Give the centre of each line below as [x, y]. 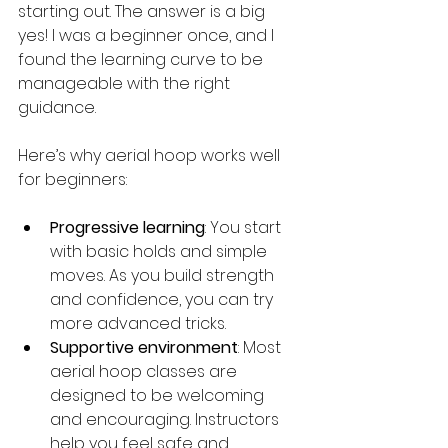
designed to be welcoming [159, 396]
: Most [261, 348]
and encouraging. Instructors [166, 420]
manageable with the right [126, 84]
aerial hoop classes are [145, 372]
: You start [245, 228]
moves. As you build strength [164, 276]
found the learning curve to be [142, 60]
